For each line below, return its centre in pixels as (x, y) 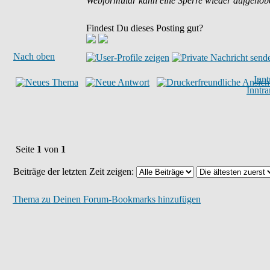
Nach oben (34, 56)
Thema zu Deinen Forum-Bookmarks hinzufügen (107, 199)
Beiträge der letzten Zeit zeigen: (75, 171)
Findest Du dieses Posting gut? (145, 28)
